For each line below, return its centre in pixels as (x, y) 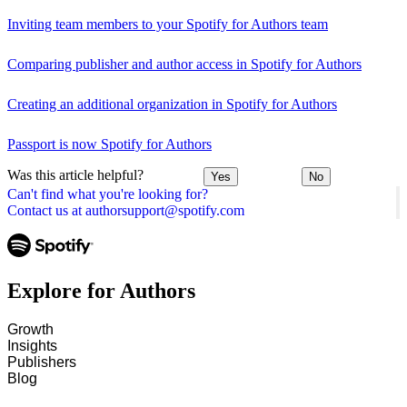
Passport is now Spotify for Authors (109, 144)
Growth (30, 329)
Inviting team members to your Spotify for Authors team (168, 24)
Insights (32, 345)
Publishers (42, 362)
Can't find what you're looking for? (108, 194)
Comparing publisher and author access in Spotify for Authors (184, 64)
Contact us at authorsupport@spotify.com (126, 211)
